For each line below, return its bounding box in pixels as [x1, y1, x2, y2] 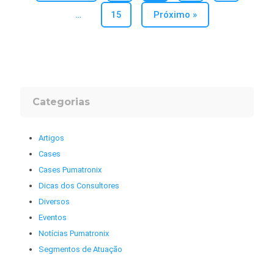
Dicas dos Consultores [38, 181, 119, 191]
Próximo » [153, 9, 197, 20]
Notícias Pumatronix [38, 229, 109, 239]
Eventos [38, 213, 67, 223]
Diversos [38, 197, 70, 207]
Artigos [38, 133, 64, 143]
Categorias [32, 96, 90, 108]
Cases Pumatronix [38, 165, 102, 175]
